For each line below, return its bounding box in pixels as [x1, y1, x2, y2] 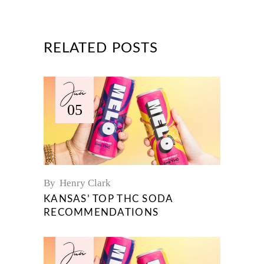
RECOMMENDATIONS [44, 207, 159, 217]
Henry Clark [60, 177, 111, 189]
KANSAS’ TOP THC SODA [44, 193, 173, 204]
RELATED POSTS [44, 41, 159, 55]
